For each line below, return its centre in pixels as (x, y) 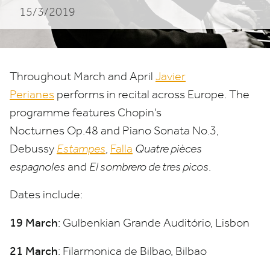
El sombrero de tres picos (149, 167)
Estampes (81, 149)
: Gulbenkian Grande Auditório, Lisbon (154, 223)
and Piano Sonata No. (154, 130)
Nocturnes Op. (47, 130)
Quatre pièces (168, 149)
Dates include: (46, 194)
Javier (171, 76)
